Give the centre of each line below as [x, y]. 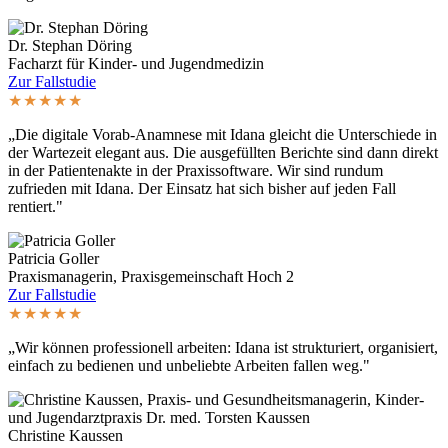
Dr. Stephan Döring [70, 45]
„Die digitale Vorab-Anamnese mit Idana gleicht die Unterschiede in [222, 134]
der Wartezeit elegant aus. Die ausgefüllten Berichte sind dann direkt [223, 152]
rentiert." [35, 206]
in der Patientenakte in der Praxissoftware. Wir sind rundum [195, 170]
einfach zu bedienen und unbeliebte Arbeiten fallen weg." [189, 365]
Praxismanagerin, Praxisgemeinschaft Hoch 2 [151, 276]
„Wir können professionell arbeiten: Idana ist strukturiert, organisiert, [223, 347]
